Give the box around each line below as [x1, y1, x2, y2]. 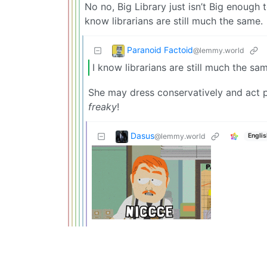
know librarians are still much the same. [85, 14, 263, 27]
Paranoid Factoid [127, 44, 193, 55]
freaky [88, 100, 117, 113]
